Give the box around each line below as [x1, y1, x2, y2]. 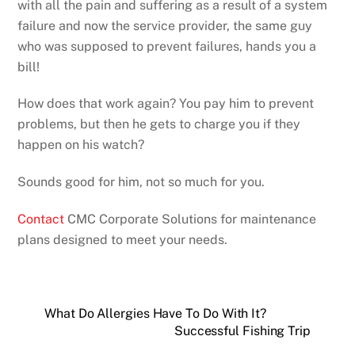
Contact [17, 212, 65, 227]
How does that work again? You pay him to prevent [17, 96, 315, 112]
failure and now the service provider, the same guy [17, 17, 313, 33]
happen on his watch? [17, 137, 145, 153]
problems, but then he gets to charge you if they [17, 116, 301, 132]
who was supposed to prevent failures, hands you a [17, 38, 317, 54]
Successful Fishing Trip [174, 323, 311, 338]
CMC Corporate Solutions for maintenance [64, 212, 317, 227]
